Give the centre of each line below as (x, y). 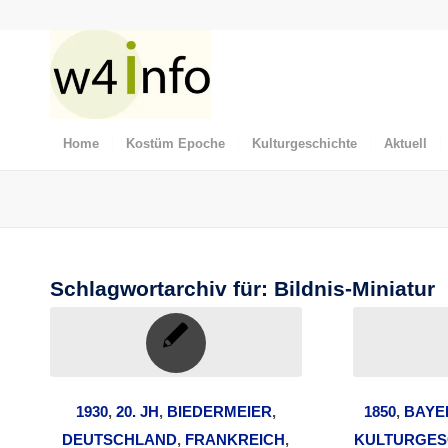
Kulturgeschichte (304, 143)
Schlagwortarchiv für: (162, 288)
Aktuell (405, 143)
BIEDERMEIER (219, 411)
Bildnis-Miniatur (354, 288)
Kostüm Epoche (175, 143)
